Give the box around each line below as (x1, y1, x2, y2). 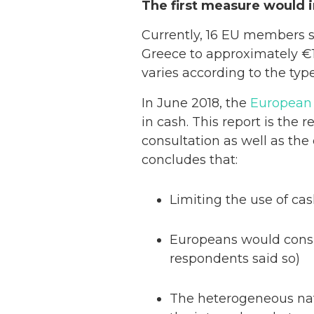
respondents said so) (170, 251, 300, 266)
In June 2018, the (142, 95, 250, 111)
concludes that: (142, 151, 238, 168)
